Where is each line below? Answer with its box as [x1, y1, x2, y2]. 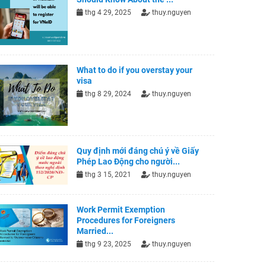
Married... [77, 226, 114, 236]
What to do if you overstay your [77, 65, 193, 75]
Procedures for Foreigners [77, 216, 176, 226]
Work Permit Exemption [77, 205, 166, 215]
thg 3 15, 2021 [83, 170, 132, 179]
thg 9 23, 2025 [83, 240, 132, 249]
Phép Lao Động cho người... [77, 157, 180, 167]
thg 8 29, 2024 [83, 89, 132, 98]
